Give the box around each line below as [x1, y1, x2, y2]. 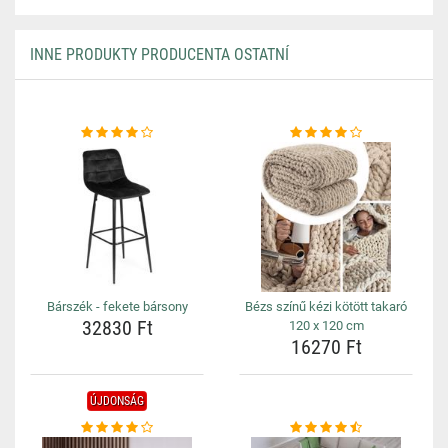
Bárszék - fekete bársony [46, 299, 188, 314]
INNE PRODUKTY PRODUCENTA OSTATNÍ [30, 45, 289, 64]
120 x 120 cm [288, 318, 364, 333]
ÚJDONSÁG [90, 394, 144, 408]
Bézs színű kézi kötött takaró [245, 299, 407, 314]
